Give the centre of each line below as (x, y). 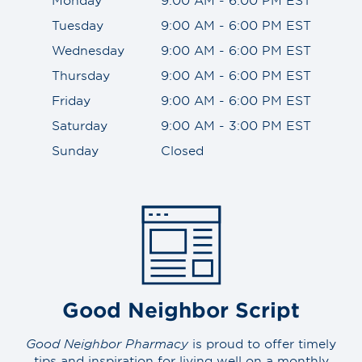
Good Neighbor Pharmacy (107, 343)
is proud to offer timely (262, 343)
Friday (71, 99)
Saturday (79, 124)
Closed (182, 149)
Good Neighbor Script (181, 309)
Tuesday (77, 24)
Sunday (75, 149)
